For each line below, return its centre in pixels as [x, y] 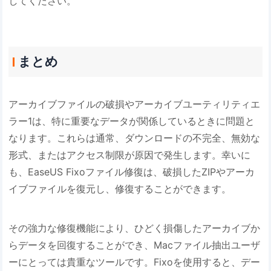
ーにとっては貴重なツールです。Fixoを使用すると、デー [135, 262]
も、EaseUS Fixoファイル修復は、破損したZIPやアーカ [132, 171]
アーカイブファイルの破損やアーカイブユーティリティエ [135, 104]
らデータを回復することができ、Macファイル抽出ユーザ [135, 245]
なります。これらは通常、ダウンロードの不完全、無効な [135, 138]
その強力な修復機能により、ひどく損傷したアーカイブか [135, 228]
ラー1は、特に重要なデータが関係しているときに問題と [132, 121]
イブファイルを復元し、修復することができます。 [120, 188]
